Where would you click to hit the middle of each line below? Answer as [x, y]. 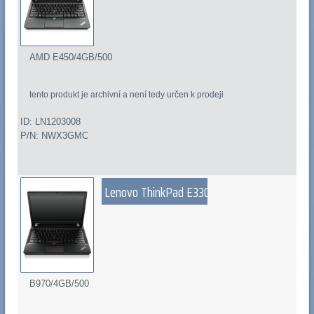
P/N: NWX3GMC [54, 136]
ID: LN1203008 [50, 122]
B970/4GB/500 [60, 284]
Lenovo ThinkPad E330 [158, 192]
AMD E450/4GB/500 [71, 57]
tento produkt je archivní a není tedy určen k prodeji [127, 94]
